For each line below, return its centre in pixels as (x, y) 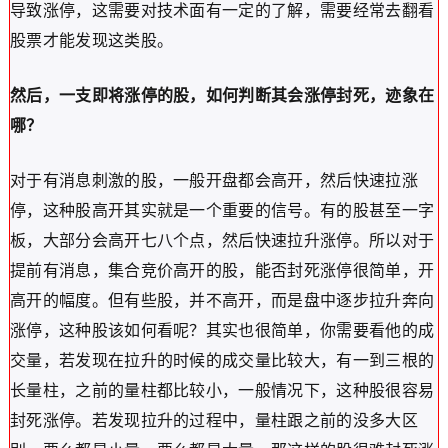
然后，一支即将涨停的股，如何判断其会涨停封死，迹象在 (222, 96)
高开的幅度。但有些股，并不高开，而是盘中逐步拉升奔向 (222, 301)
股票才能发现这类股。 (91, 41)
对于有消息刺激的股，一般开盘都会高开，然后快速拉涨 (213, 181)
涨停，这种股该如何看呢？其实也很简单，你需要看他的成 (222, 331)
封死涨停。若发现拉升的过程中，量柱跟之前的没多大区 (213, 421)
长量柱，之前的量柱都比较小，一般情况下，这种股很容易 (222, 391)
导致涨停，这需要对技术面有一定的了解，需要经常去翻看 (222, 11)
